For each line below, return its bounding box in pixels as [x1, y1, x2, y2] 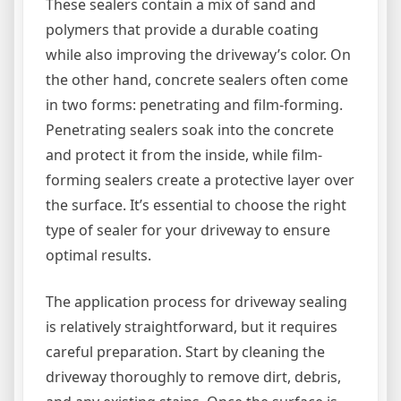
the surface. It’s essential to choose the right [46, 194, 346, 215]
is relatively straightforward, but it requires [46, 316, 337, 337]
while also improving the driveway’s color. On [46, 44, 351, 64]
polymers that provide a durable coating [46, 19, 319, 39]
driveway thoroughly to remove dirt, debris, [46, 366, 341, 387]
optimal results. [46, 244, 151, 265]
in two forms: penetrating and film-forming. [46, 94, 343, 115]
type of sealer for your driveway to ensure [46, 219, 330, 240]
